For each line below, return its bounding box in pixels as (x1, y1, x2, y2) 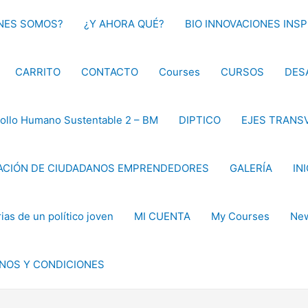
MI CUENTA (134, 210, 190, 223)
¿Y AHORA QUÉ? (84, 17, 164, 30)
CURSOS (221, 65, 264, 78)
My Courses (211, 210, 269, 223)
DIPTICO (179, 113, 221, 126)
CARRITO (15, 65, 60, 78)
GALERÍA (230, 162, 272, 175)
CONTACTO (81, 65, 138, 78)
